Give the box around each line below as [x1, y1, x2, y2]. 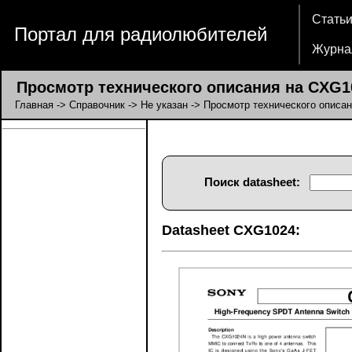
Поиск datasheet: [203, 175, 300, 189]
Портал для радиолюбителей [14, 24, 267, 45]
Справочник [69, 99, 125, 111]
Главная [15, 99, 53, 111]
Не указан [141, 99, 188, 111]
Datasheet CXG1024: [162, 222, 300, 238]
